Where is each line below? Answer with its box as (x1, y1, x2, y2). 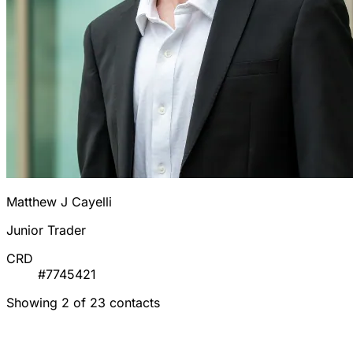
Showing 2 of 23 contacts (6, 295, 160, 311)
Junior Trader (6, 222, 86, 239)
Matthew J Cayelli (6, 194, 112, 210)
